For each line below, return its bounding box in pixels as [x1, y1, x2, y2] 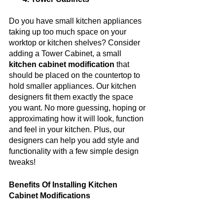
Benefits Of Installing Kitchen [9, 180, 119, 189]
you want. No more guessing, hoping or [9, 103, 147, 112]
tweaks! [9, 157, 36, 166]
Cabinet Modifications [9, 191, 90, 200]
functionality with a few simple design [9, 147, 141, 155]
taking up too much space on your [9, 27, 128, 36]
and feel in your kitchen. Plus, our [9, 125, 127, 134]
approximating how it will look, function [9, 114, 146, 123]
